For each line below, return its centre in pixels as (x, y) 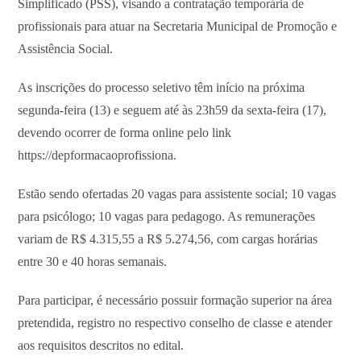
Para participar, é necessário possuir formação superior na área (175, 300)
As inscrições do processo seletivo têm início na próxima (162, 87)
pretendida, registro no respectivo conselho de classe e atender (175, 322)
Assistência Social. (66, 48)
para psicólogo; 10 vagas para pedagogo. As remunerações (167, 216)
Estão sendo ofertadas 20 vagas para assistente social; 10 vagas (177, 193)
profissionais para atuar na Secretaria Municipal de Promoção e (178, 26)
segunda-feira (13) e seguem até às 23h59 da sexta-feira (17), (172, 110)
